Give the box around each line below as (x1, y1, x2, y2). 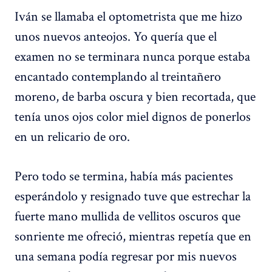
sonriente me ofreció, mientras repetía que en (15, 227, 251, 245)
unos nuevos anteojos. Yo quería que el (15, 27, 217, 45)
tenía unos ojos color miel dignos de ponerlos (15, 107, 251, 125)
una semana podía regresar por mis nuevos (15, 247, 237, 265)
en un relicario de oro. (15, 127, 130, 145)
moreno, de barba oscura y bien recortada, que (15, 87, 256, 105)
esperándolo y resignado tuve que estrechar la (15, 187, 251, 205)
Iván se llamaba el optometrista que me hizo (15, 7, 242, 25)
